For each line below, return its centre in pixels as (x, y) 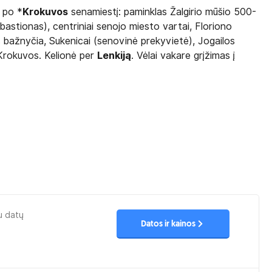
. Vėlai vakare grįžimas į (183, 56)
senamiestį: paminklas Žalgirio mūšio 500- (162, 12)
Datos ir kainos (168, 224)
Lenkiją (114, 56)
